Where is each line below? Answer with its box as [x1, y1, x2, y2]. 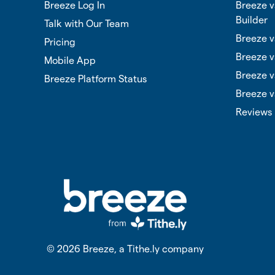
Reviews [236, 107, 272, 117]
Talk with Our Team [44, 18, 129, 29]
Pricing [44, 37, 76, 47]
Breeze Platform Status [44, 74, 147, 84]
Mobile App [44, 55, 96, 66]
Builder [236, 15, 268, 25]
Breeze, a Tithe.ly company [80, 244, 204, 255]
